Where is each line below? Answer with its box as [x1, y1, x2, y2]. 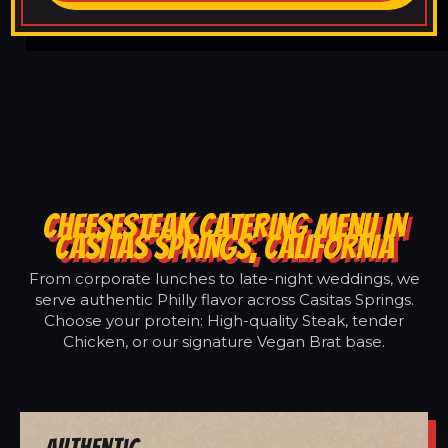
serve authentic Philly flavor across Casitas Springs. [34, 289, 414, 309]
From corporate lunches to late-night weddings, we [28, 268, 420, 288]
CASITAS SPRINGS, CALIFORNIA [54, 228, 394, 265]
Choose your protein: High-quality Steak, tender [44, 310, 404, 330]
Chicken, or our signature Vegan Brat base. [63, 331, 385, 351]
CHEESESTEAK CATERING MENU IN [43, 207, 405, 244]
